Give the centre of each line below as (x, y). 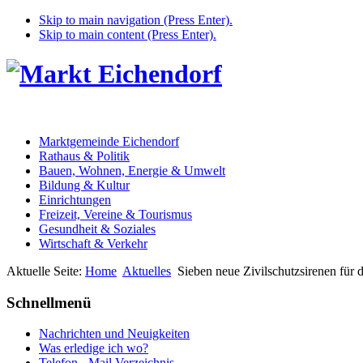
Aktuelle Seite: (46, 271)
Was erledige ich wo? (94, 348)
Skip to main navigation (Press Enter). (136, 20)
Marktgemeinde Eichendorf (109, 141)
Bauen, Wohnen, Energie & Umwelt (132, 170)
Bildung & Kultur (84, 185)
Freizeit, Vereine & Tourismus (115, 214)
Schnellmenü (49, 302)
